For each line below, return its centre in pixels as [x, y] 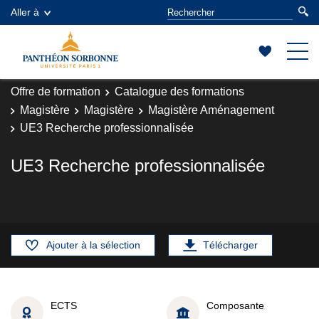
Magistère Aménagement [211, 110]
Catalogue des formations [179, 91]
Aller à [25, 12]
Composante [235, 305]
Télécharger [230, 245]
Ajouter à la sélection [93, 245]
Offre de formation [56, 91]
